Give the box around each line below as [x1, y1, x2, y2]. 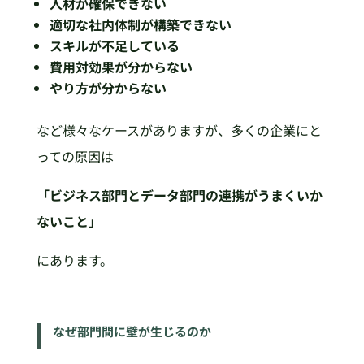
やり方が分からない [49, 77, 167, 97]
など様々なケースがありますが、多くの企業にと [36, 119, 322, 140]
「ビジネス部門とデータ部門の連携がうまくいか [36, 184, 323, 205]
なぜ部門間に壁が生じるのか [52, 322, 211, 340]
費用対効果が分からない [49, 56, 193, 76]
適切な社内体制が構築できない [49, 14, 232, 34]
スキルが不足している [49, 35, 180, 55]
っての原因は [36, 145, 114, 166]
